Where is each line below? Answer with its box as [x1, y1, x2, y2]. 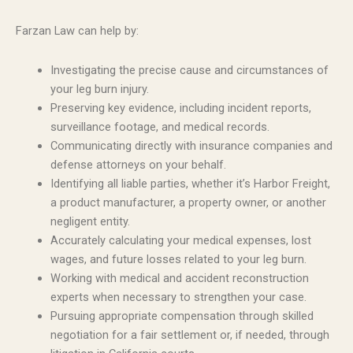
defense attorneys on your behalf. [50, 157, 226, 172]
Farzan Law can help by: [16, 24, 139, 39]
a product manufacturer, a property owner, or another [50, 195, 326, 210]
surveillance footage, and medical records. [50, 119, 269, 134]
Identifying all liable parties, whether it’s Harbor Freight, [50, 176, 330, 191]
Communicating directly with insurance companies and [50, 138, 333, 153]
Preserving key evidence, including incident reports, [50, 100, 311, 115]
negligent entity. [50, 214, 130, 229]
